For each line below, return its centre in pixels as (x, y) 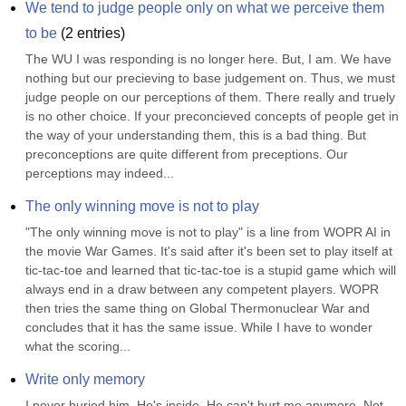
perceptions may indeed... (100, 173)
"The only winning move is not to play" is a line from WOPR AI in (208, 232)
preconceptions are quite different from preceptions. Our (187, 154)
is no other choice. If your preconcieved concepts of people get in (212, 116)
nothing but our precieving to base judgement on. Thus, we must (210, 78)
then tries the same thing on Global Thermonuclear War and (198, 308)
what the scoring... (78, 346)
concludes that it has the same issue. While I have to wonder (199, 327)
